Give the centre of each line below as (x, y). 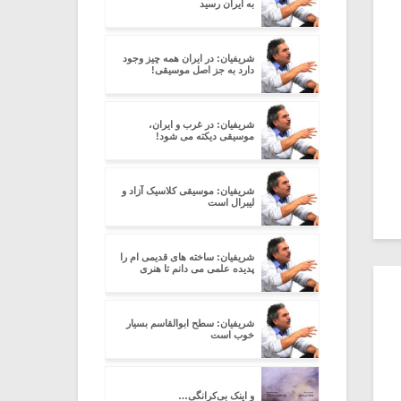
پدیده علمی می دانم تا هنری (197, 269)
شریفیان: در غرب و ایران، (201, 124)
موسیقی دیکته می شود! (205, 136)
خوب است (232, 335)
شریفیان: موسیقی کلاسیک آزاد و (188, 191)
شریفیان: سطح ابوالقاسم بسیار (190, 323)
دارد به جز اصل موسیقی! (203, 70)
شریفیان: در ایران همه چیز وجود (188, 58)
